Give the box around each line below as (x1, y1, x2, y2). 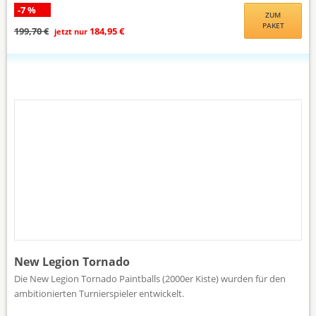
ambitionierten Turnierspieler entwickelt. (14, 286, 184, 300)
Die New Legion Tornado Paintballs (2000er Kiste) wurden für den (14, 272, 286, 285)
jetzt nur (52, 25, 90, 37)
